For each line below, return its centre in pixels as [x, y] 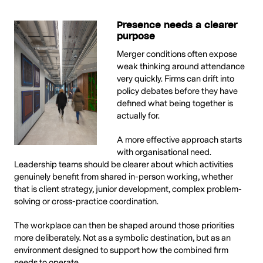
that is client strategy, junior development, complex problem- [128, 189]
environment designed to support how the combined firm [121, 250]
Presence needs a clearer [177, 26]
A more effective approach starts [179, 140]
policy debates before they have [177, 92]
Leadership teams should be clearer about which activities [124, 164]
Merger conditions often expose [177, 55]
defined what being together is [175, 104]
